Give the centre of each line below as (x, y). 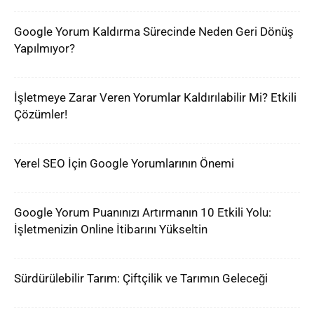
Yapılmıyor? (45, 48)
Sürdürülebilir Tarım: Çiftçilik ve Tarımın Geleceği (141, 278)
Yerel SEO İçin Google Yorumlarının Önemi (124, 163)
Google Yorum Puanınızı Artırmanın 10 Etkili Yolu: (143, 212)
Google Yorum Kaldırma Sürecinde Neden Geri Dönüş (154, 32)
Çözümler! (41, 114)
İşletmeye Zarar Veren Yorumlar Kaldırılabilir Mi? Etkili (155, 97)
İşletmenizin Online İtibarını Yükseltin (111, 229)
